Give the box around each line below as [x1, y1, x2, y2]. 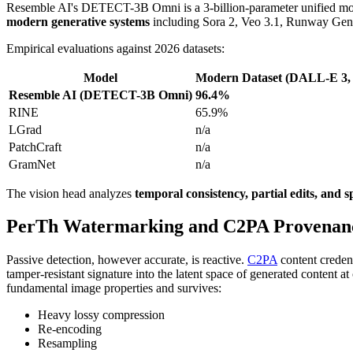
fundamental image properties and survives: [6, 281, 221, 295]
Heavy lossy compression [38, 308, 165, 322]
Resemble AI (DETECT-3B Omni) [9, 87, 192, 102]
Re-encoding [38, 322, 102, 336]
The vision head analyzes [6, 186, 135, 200]
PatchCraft [9, 139, 61, 154]
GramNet [9, 157, 55, 171]
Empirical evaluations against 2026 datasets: [6, 41, 225, 55]
